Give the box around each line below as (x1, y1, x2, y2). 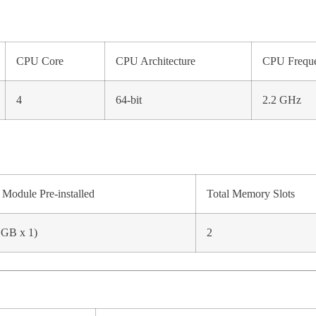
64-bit (116, 93, 142, 107)
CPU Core (16, 54, 63, 68)
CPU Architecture (116, 54, 195, 68)
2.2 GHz (262, 93, 301, 107)
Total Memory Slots (207, 187, 295, 200)
